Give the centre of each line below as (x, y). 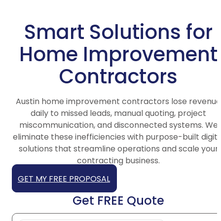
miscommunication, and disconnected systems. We (118, 125)
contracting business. (118, 161)
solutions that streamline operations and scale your (118, 149)
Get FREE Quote (118, 201)
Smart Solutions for (118, 32)
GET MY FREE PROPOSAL (64, 179)
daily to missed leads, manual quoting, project (118, 113)
